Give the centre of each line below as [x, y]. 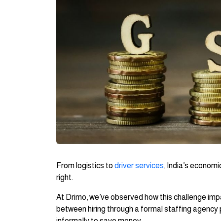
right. [65, 178]
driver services [139, 166]
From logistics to [85, 166]
